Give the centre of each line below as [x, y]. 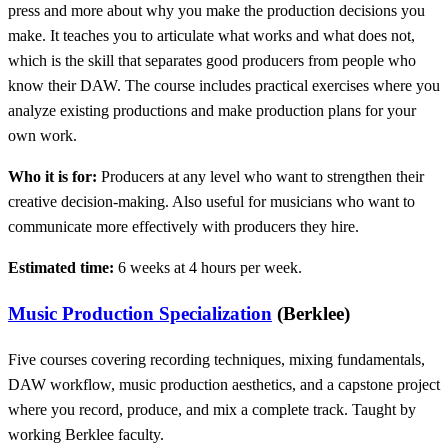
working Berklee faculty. [86, 434]
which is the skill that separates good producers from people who [212, 61]
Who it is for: [52, 177]
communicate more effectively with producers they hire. [183, 227]
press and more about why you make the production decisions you [216, 11]
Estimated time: [61, 268]
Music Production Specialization [140, 313]
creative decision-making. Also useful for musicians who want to [211, 202]
